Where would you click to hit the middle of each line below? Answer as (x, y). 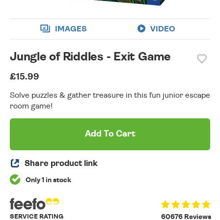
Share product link (61, 164)
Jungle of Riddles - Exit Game (91, 57)
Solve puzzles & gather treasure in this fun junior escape (110, 96)
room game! (31, 106)
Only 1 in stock (48, 180)
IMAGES (71, 29)
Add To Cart (110, 134)
